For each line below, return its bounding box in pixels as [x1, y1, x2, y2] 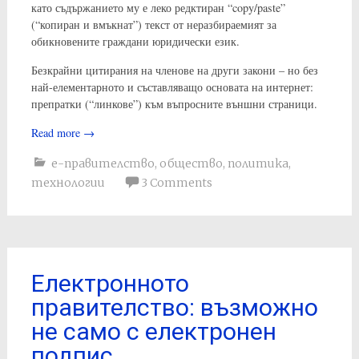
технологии [30, 175, 105, 190]
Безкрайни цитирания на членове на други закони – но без [30, 62, 318, 78]
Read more [30, 124, 83, 140]
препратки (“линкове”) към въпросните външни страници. [30, 95, 317, 111]
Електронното [30, 268, 189, 297]
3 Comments [140, 175, 212, 190]
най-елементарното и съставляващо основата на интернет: [30, 79, 313, 95]
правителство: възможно [30, 292, 318, 321]
